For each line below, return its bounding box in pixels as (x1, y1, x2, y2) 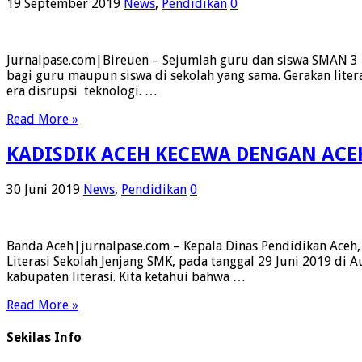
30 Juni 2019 (6, 182, 80, 198)
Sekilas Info (6, 330, 82, 346)
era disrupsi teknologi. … (6, 83, 158, 99)
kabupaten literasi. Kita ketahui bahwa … (6, 269, 246, 285)
